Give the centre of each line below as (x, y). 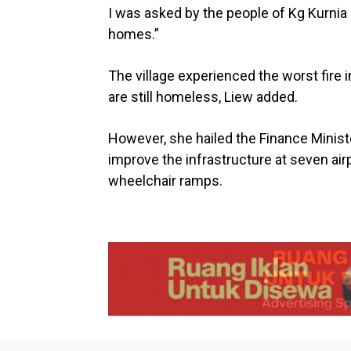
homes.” (134, 34)
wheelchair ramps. (165, 181)
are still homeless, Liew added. (203, 97)
